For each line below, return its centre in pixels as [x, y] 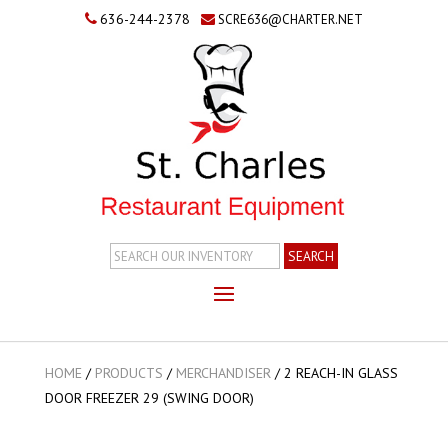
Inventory [143, 275]
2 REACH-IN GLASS [340, 372]
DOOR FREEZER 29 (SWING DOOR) [149, 397]
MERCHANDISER [223, 372]
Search [133, 252]
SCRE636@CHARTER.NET [290, 19]
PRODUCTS [128, 372]
